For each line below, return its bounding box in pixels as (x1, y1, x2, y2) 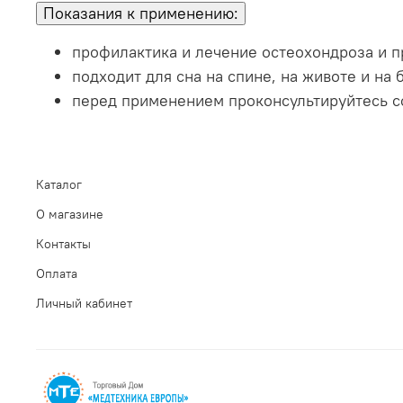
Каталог (36, 175, 82, 193)
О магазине (36, 205, 103, 222)
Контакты (36, 235, 91, 252)
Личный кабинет (36, 294, 132, 311)
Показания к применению (43, 3, 234, 24)
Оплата (36, 264, 77, 282)
